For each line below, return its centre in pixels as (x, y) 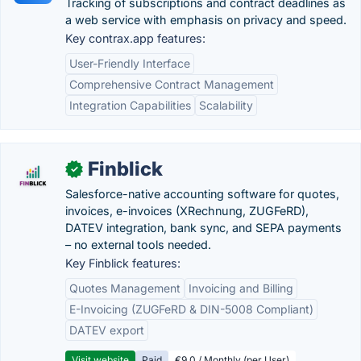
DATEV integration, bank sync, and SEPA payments (203, 228)
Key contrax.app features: (135, 38)
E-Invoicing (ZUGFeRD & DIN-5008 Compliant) (191, 309)
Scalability (226, 105)
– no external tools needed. (138, 245)
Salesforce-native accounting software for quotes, (202, 194)
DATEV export (107, 330)
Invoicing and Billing (241, 288)
